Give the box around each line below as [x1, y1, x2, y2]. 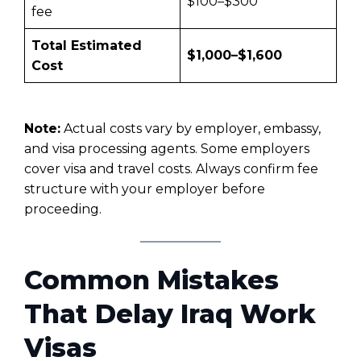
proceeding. [24, 201, 102, 217]
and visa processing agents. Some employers [24, 140, 309, 156]
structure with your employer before [24, 180, 265, 197]
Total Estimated [31, 37, 142, 53]
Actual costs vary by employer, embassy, [60, 120, 321, 136]
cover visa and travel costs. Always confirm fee [24, 160, 318, 176]
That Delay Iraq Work [24, 298, 316, 330]
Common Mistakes [24, 264, 279, 297]
